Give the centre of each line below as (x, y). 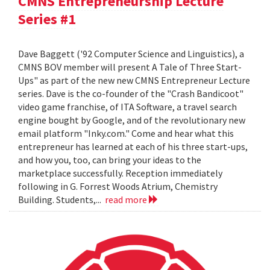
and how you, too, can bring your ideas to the (110, 160)
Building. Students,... (61, 200)
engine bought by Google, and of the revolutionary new (132, 120)
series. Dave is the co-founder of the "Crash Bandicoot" (131, 94)
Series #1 (47, 19)
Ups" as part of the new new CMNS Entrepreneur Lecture (134, 80)
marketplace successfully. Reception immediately (120, 173)
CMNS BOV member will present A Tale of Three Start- (130, 67)
